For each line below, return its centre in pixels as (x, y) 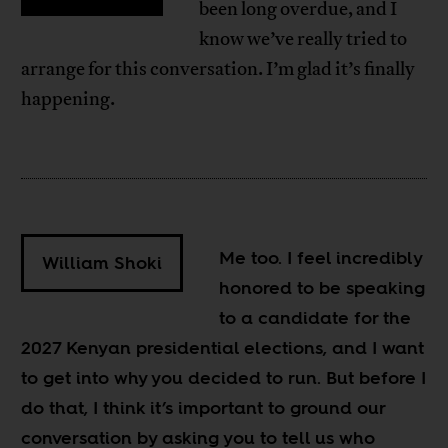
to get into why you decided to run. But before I (224, 377)
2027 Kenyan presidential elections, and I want (223, 347)
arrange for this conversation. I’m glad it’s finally (218, 68)
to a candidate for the (315, 317)
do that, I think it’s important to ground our (203, 407)
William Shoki (102, 262)
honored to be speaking (322, 287)
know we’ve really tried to (303, 38)
